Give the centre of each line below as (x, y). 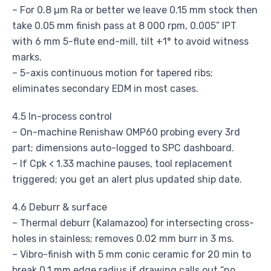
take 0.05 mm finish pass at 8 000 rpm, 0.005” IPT (124, 26)
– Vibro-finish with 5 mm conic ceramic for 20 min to (132, 255)
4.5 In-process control (62, 117)
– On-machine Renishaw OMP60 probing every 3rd (126, 132)
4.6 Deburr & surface (60, 207)
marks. (27, 57)
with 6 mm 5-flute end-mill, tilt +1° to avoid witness (130, 42)
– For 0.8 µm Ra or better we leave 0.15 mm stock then (135, 10)
